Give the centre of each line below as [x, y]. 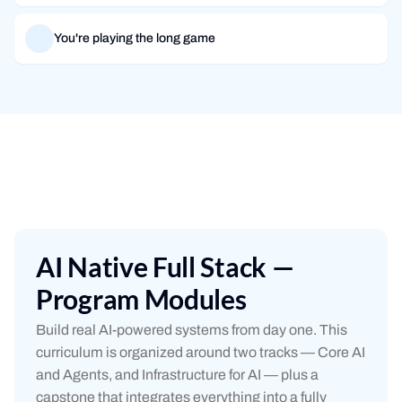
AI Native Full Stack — [165, 267]
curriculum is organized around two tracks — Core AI [201, 352]
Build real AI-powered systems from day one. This [192, 330]
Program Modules [141, 299]
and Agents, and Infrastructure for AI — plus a [177, 375]
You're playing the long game [135, 38]
